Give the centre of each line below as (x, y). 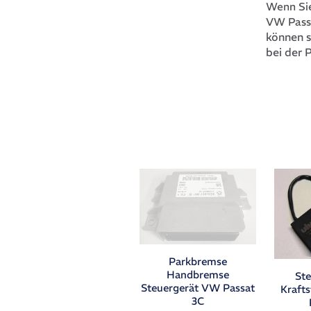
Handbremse (198, 275)
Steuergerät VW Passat (198, 288)
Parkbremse (198, 262)
